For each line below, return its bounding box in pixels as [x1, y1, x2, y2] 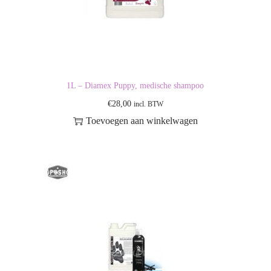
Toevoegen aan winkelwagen [85, 116, 198, 126]
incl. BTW [133, 100, 163, 108]
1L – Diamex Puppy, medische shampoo [67, 81, 204, 90]
